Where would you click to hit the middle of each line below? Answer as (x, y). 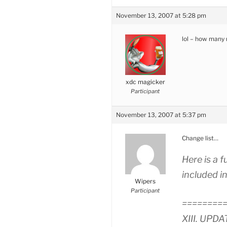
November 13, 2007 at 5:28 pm (161, 15)
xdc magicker (145, 82)
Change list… (200, 138)
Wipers (145, 181)
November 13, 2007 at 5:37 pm (161, 115)
